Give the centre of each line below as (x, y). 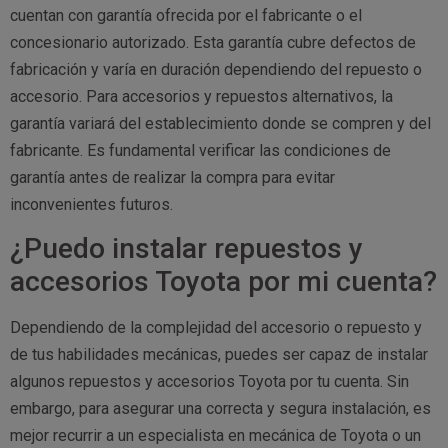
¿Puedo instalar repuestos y (186, 249)
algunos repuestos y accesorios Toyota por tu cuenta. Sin (209, 382)
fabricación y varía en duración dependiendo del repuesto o (216, 69)
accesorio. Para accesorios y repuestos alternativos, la (201, 96)
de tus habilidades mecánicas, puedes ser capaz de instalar (219, 355)
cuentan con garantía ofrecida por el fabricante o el (186, 15)
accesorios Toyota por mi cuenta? (223, 282)
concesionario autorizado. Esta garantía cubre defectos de (213, 42)
